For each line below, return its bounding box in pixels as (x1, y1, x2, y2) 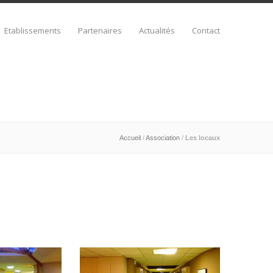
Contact (192, 25, 220, 36)
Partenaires (78, 25, 122, 36)
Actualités (139, 25, 175, 36)
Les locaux (185, 134, 220, 141)
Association (146, 134, 180, 141)
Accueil (119, 134, 141, 141)
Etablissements (4, 25, 61, 36)
